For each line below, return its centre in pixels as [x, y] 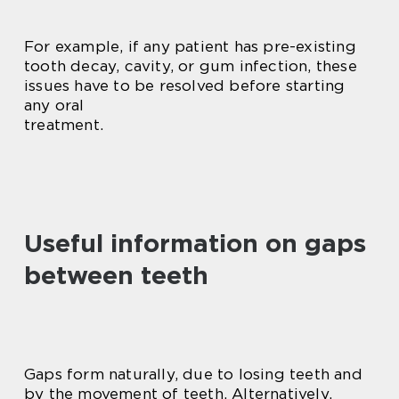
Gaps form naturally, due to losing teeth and [193, 374]
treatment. [64, 125]
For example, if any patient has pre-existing [190, 46]
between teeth [116, 275]
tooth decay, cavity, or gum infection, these [191, 66]
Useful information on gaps [195, 243]
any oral [54, 105]
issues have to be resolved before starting [185, 85]
